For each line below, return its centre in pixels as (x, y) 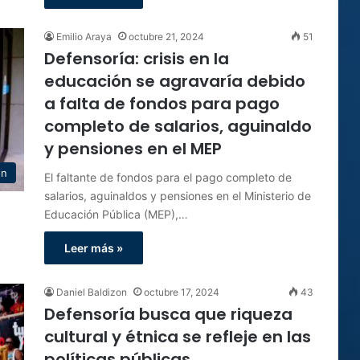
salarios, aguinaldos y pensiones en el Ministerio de (178, 196)
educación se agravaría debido (175, 81)
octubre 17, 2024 (182, 292)
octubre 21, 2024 (166, 37)
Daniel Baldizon (92, 292)
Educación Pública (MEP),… (116, 214)
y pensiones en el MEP (133, 149)
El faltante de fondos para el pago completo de (168, 177)
